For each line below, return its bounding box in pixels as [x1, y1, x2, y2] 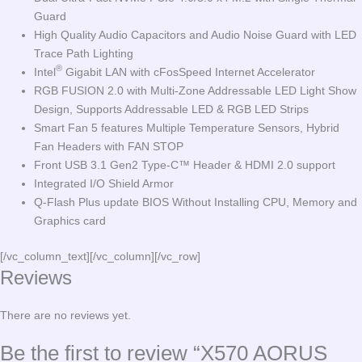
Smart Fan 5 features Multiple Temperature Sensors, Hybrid [34, 120, 339, 134]
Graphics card [34, 213, 106, 227]
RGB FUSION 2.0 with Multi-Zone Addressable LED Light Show [34, 83, 356, 97]
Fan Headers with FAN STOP [34, 139, 183, 153]
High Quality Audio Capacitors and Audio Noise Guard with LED [34, 27, 356, 41]
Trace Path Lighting [34, 46, 133, 60]
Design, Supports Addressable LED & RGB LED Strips [34, 102, 309, 116]
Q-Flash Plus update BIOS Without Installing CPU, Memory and [34, 195, 357, 208]
